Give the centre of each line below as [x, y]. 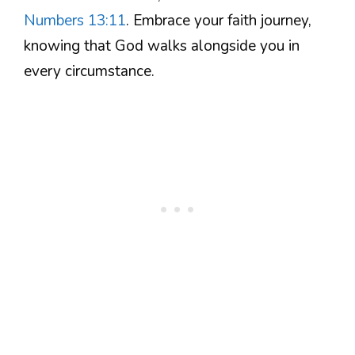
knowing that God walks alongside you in [162, 46]
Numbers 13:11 [75, 21]
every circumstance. [89, 72]
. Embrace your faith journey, [219, 21]
